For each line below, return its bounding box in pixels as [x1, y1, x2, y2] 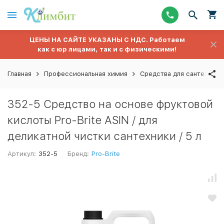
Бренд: [67, 150, 89, 157]
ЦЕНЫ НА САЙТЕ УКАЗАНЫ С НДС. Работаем [29, 36, 185, 43]
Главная [7, 70, 31, 77]
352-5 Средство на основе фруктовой [7, 97, 213, 110]
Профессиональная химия [44, 70, 127, 77]
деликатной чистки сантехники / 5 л [7, 129, 201, 142]
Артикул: [7, 150, 36, 157]
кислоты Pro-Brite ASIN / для [7, 113, 157, 126]
